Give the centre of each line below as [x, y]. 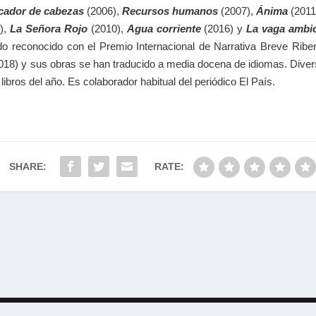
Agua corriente [164, 28]
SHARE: [28, 167]
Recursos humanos [170, 11]
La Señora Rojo [48, 28]
